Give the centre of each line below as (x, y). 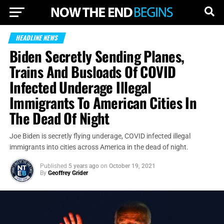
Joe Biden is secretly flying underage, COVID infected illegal (100, 136)
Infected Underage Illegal (80, 87)
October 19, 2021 (132, 166)
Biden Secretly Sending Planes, (97, 56)
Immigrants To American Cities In (103, 102)
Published (53, 166)
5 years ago (83, 166)
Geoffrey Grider (68, 173)
